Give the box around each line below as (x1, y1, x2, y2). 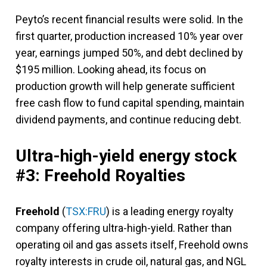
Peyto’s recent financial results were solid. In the (15, 13, 243, 26)
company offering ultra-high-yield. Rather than (15, 221, 232, 234)
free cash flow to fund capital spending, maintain (15, 96, 244, 109)
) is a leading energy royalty (106, 204, 234, 218)
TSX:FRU (66, 204, 106, 218)
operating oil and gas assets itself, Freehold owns (15, 238, 249, 251)
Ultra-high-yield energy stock (15, 145, 237, 166)
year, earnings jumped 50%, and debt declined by (15, 46, 243, 59)
